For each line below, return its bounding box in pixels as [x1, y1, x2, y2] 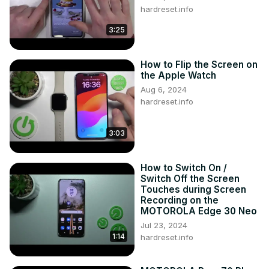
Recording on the [141, 195, 219, 207]
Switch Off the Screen [141, 173, 240, 185]
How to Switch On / [141, 162, 227, 174]
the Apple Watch [141, 70, 216, 82]
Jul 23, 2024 [141, 220, 187, 231]
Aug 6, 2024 [141, 85, 187, 95]
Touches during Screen [141, 184, 246, 196]
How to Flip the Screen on [141, 59, 258, 71]
